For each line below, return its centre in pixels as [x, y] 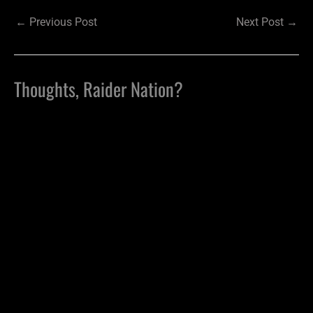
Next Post [261, 22]
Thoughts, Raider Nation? [99, 88]
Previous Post [62, 22]
